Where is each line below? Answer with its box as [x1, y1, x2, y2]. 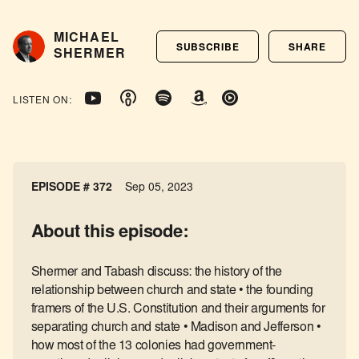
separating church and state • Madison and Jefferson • [30, 321, 321, 334]
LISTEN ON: [13, 96, 72, 107]
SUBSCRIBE [175, 42, 240, 53]
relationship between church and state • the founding [30, 284, 313, 297]
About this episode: [30, 224, 188, 242]
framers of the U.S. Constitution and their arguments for [30, 302, 325, 316]
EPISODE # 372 [30, 182, 112, 194]
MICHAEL [54, 31, 119, 45]
